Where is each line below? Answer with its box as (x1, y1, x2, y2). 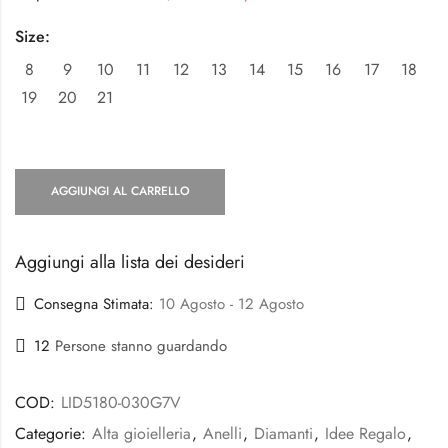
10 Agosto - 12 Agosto (159, 293, 304, 316)
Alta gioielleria (92, 421, 191, 445)
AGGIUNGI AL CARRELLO (50, 182, 190, 201)
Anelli (203, 421, 242, 445)
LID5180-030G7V (61, 390, 181, 414)
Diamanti (254, 421, 313, 445)
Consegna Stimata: (34, 293, 154, 316)
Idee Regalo (325, 421, 406, 445)
